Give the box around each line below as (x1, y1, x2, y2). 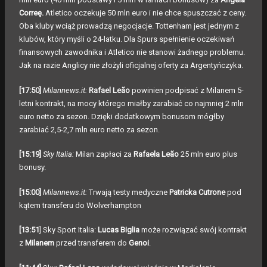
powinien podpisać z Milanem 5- (132, 85, 244, 95)
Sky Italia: (41, 150, 74, 159)
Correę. (19, 8, 44, 18)
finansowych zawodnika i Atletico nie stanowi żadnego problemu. (19, 48, 245, 57)
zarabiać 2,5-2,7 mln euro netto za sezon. (19, 125, 160, 134)
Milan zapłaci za (74, 150, 133, 159)
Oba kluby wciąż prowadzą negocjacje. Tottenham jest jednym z (19, 21, 239, 31)
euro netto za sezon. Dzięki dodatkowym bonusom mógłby (19, 111, 224, 121)
